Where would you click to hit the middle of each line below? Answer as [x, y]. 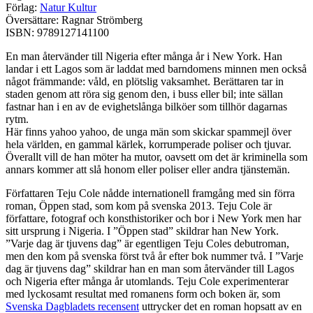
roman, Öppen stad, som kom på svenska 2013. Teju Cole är [139, 205]
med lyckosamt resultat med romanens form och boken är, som [143, 293]
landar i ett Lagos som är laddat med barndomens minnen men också [156, 68]
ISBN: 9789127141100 [57, 32]
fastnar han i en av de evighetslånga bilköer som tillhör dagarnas [146, 106]
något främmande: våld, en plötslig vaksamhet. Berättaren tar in [145, 81]
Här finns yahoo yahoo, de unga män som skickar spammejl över [148, 131]
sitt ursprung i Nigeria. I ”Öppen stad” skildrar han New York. [142, 231]
